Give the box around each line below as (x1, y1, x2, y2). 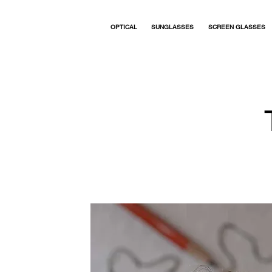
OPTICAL (110, 23, 137, 31)
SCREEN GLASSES (208, 23, 265, 31)
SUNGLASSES (151, 23, 194, 31)
